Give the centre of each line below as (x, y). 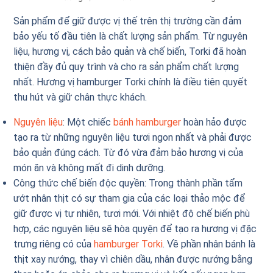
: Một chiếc (88, 122)
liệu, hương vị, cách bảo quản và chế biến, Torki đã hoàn (130, 51)
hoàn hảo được (214, 122)
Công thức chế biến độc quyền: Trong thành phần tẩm (128, 183)
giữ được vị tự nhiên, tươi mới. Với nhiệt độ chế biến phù (132, 213)
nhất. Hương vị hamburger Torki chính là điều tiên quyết (131, 82)
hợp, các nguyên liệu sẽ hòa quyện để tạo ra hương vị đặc (135, 229)
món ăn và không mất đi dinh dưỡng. (91, 168)
